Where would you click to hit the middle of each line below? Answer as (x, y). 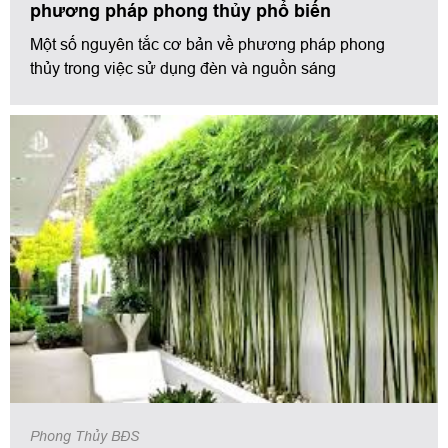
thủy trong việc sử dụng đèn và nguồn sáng (183, 67)
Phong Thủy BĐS (84, 436)
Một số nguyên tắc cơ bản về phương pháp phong (207, 43)
